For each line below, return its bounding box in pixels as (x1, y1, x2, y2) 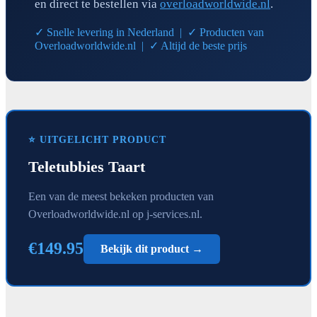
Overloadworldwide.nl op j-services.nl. (28, 207, 202, 220)
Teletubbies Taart (28, 157, 145, 175)
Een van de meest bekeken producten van (28, 190, 214, 202)
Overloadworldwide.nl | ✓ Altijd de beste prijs (35, 39, 247, 52)
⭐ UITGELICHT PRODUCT (28, 134, 166, 145)
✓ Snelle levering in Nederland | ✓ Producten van (35, 25, 264, 38)
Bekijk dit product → (100, 242, 203, 255)
